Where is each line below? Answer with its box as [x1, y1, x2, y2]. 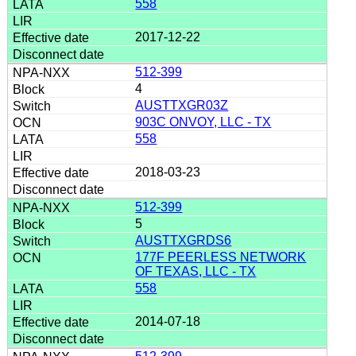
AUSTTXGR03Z [135, 98, 229, 112]
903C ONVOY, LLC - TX [135, 114, 272, 129]
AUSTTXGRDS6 [135, 233, 232, 247]
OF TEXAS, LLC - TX [135, 264, 257, 278]
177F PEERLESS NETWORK [135, 250, 307, 264]
